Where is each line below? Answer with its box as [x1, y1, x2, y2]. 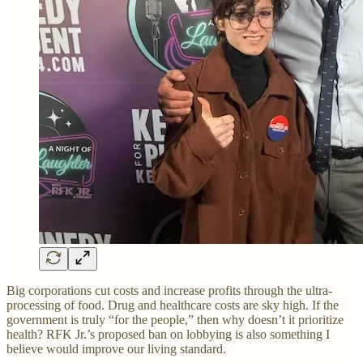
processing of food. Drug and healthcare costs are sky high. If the [6, 297, 339, 312]
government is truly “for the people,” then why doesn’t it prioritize [6, 312, 344, 327]
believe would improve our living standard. [6, 341, 226, 356]
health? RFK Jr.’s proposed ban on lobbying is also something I [6, 327, 330, 341]
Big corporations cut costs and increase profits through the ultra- [6, 283, 332, 297]
